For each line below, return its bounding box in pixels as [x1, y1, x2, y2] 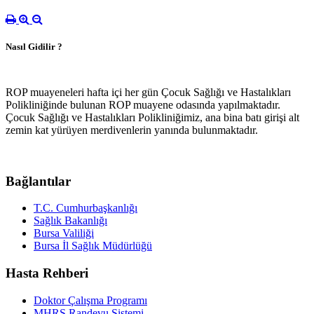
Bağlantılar [6, 173, 71, 189]
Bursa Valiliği [34, 227, 94, 240]
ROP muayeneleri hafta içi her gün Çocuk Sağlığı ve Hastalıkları [6, 86, 291, 98]
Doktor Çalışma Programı [34, 294, 147, 306]
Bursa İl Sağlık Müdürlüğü [34, 240, 152, 252]
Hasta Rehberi [6, 266, 88, 281]
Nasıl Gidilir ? [6, 41, 62, 52]
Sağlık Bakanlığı [34, 214, 107, 227]
